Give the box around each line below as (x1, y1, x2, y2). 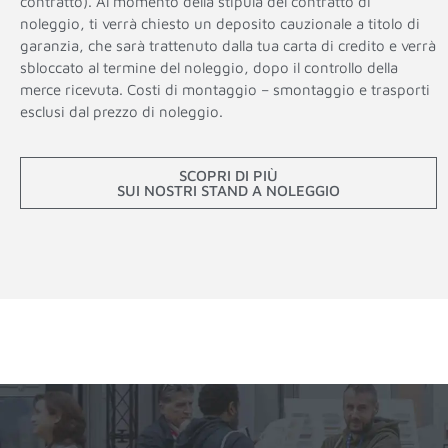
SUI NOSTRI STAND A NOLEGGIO (116, 181, 340, 199)
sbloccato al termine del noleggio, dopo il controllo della (20, 58, 398, 76)
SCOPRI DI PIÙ (178, 166, 278, 184)
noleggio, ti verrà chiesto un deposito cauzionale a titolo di (20, 14, 420, 32)
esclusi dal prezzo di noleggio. (20, 102, 223, 120)
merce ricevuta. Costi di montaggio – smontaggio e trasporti (20, 80, 430, 98)
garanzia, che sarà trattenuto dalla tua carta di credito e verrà (20, 36, 436, 54)
